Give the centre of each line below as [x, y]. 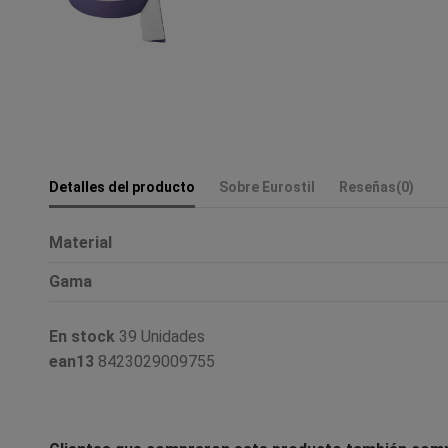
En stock [82, 336]
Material [80, 242]
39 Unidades [162, 336]
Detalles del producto [122, 186]
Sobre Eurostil [267, 186]
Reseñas [367, 186]
